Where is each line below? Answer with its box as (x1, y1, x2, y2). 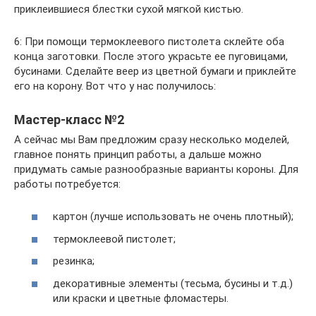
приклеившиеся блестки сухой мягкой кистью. (14, 2, 243, 16)
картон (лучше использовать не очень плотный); (53, 210, 293, 224)
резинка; (53, 255, 95, 268)
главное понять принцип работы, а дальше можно (14, 147, 262, 161)
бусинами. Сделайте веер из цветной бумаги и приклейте (14, 64, 296, 78)
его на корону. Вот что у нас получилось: (14, 79, 216, 92)
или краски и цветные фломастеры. (53, 291, 229, 305)
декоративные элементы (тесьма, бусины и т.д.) (53, 276, 293, 290)
